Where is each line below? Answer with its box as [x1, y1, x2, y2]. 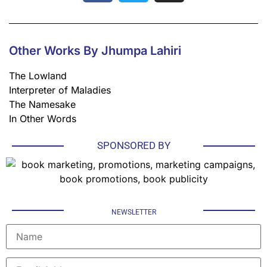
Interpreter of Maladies [9, 83, 111, 96]
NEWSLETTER [111, 207, 156, 216]
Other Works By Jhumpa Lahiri [9, 43, 181, 58]
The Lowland [9, 69, 67, 82]
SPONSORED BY [97, 139, 170, 152]
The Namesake [9, 98, 76, 110]
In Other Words [9, 112, 76, 125]
